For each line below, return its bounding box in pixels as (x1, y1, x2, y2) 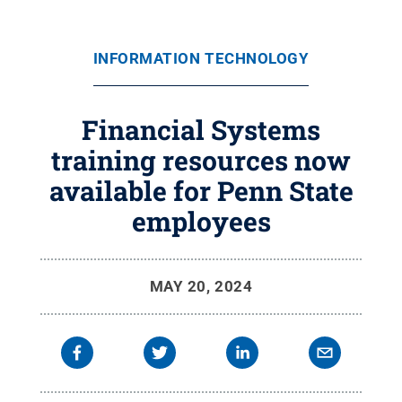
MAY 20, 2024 (149, 277, 253, 295)
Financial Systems (82, 112, 320, 147)
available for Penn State (48, 173, 354, 208)
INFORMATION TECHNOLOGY (92, 49, 310, 67)
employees (131, 204, 271, 239)
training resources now (51, 143, 351, 178)
